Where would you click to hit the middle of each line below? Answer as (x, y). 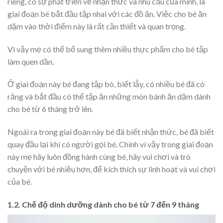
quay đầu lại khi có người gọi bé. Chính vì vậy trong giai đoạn (110, 144)
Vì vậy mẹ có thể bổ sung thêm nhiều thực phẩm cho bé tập (108, 49)
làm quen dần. (31, 61)
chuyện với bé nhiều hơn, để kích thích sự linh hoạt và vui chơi (111, 169)
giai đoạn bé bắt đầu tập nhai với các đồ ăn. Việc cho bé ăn (107, 13)
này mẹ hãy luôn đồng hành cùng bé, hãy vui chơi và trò (99, 157)
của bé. (20, 182)
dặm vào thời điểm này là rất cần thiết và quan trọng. (97, 26)
